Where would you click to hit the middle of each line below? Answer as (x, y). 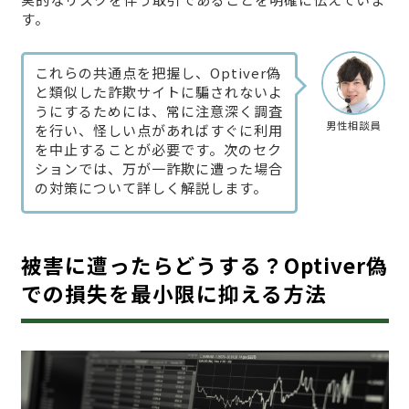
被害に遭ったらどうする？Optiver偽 (204, 265)
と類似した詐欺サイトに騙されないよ (158, 92)
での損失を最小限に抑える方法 (173, 294)
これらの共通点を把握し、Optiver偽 (157, 73)
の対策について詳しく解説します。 (151, 188)
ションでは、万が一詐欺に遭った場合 (158, 169)
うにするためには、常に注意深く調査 (158, 111)
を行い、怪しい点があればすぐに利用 (158, 131)
